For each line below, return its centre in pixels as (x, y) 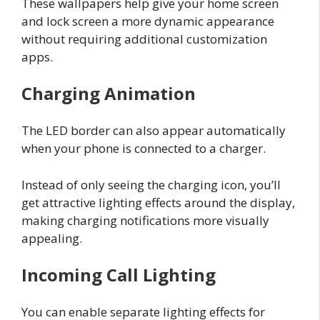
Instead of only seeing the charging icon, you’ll (151, 184)
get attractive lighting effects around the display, (158, 202)
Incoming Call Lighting (119, 275)
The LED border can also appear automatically (154, 131)
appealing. (52, 238)
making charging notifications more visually (145, 220)
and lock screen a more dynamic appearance (148, 21)
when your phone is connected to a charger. (144, 149)
